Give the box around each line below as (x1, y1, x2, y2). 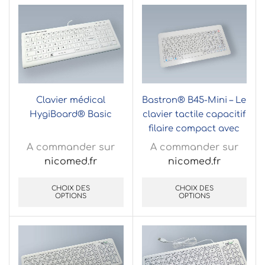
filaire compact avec (148, 124, 240, 134)
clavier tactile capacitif (143, 109, 246, 119)
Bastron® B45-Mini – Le (142, 95, 247, 105)
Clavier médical (36, 95, 106, 105)
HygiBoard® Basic (30, 109, 112, 119)
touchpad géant (157, 138, 231, 148)
